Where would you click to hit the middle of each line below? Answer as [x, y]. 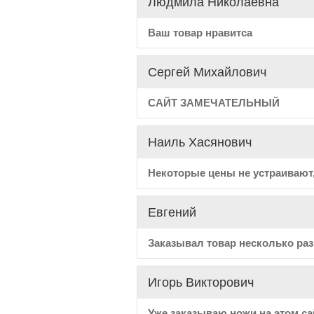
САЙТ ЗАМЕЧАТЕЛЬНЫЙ [213, 103]
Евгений [172, 212]
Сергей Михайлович [207, 72]
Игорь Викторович [200, 282]
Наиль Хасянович [199, 142]
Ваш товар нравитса [200, 33]
